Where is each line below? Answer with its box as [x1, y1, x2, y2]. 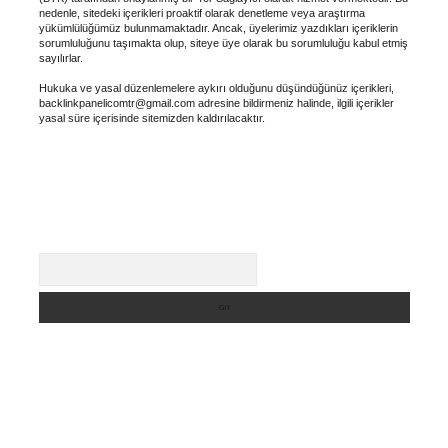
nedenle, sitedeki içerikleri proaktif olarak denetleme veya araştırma [38, 6, 365, 19]
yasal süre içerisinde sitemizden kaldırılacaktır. [38, 111, 265, 124]
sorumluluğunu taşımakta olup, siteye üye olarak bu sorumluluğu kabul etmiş [38, 36, 408, 49]
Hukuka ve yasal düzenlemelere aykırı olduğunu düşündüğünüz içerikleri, [38, 81, 394, 94]
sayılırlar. [38, 51, 83, 64]
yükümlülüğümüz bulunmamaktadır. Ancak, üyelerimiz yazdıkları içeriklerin [38, 21, 398, 34]
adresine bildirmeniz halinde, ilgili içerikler [194, 96, 394, 109]
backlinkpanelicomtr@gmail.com [38, 96, 195, 109]
